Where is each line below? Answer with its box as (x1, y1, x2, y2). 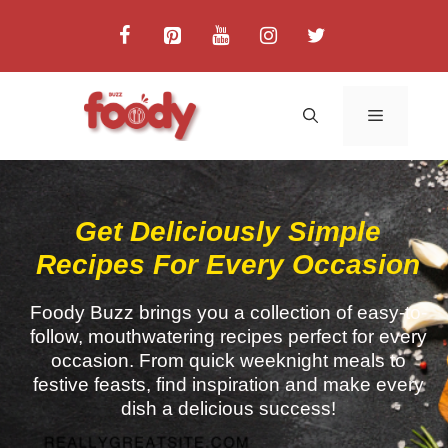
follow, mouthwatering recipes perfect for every (29, 326, 427, 347)
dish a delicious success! (120, 398, 336, 419)
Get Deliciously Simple (75, 216, 381, 247)
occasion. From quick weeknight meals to (50, 350, 406, 371)
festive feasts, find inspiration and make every (32, 374, 424, 395)
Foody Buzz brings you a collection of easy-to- (29, 302, 427, 323)
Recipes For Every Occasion (36, 249, 420, 280)
